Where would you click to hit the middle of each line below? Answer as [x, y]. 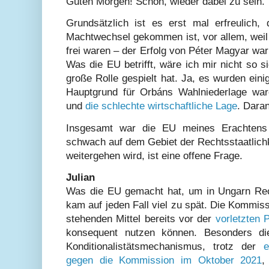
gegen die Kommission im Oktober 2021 [164, 260]
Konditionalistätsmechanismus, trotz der [165, 246]
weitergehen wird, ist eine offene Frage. [154, 156]
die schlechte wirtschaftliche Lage [161, 106]
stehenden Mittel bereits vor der [141, 219]
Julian [80, 177]
